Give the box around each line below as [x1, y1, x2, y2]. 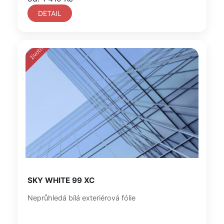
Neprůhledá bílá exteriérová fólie [27, 193, 135, 202]
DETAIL [38, 9, 61, 17]
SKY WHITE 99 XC [27, 175, 94, 185]
